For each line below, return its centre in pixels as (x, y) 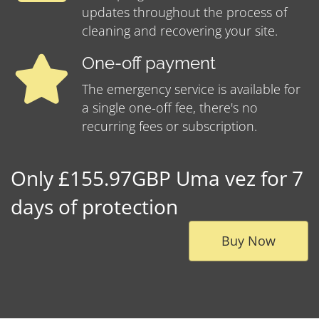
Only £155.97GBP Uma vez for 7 (157, 178)
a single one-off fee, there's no (170, 108)
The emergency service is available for (191, 89)
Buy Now (249, 241)
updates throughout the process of (184, 12)
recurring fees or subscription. (169, 126)
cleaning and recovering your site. (180, 31)
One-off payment (149, 64)
